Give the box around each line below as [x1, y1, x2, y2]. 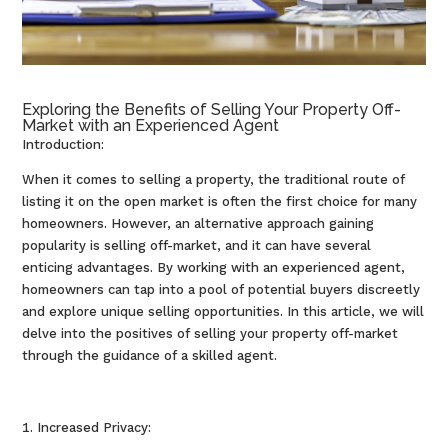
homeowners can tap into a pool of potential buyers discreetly [22, 281, 421, 297]
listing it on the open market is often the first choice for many [22, 193, 418, 209]
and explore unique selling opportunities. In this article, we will [22, 303, 425, 319]
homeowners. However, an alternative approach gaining [22, 215, 375, 231]
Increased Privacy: [37, 419, 152, 435]
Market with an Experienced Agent [22, 115, 280, 135]
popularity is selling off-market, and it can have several [22, 237, 372, 253]
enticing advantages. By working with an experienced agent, [22, 259, 406, 275]
